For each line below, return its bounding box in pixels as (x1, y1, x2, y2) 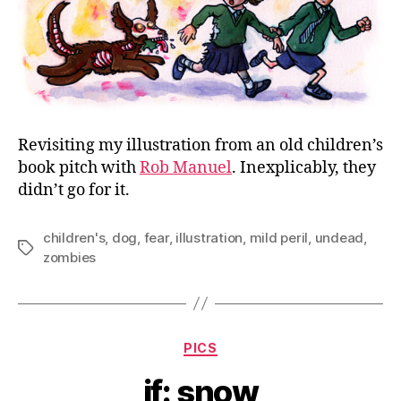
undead (314, 228, 364, 246)
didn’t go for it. (18, 179, 130, 200)
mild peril (249, 228, 309, 246)
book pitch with (18, 157, 140, 178)
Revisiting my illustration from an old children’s (18, 134, 383, 156)
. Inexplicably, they (232, 157, 376, 178)
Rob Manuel (140, 157, 232, 178)
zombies (43, 248, 97, 266)
